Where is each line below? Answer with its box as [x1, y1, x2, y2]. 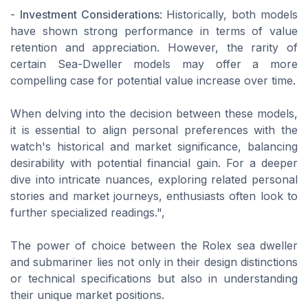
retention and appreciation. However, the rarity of [10, 41, 298, 55]
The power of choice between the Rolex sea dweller [10, 239, 298, 253]
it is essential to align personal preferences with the [10, 123, 298, 137]
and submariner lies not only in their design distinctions [10, 255, 298, 269]
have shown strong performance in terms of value [10, 24, 298, 38]
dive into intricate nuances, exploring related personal [10, 173, 298, 187]
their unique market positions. [10, 288, 164, 302]
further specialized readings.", [10, 206, 165, 220]
